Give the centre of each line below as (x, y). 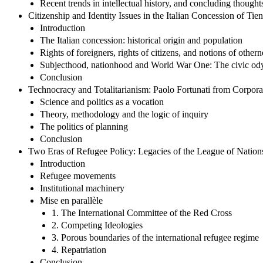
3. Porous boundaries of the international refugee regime (155, 237)
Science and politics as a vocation (102, 102)
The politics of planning (84, 126)
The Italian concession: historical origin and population (141, 40)
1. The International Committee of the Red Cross (142, 213)
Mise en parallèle (71, 200)
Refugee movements (78, 176)
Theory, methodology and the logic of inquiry (124, 114)
